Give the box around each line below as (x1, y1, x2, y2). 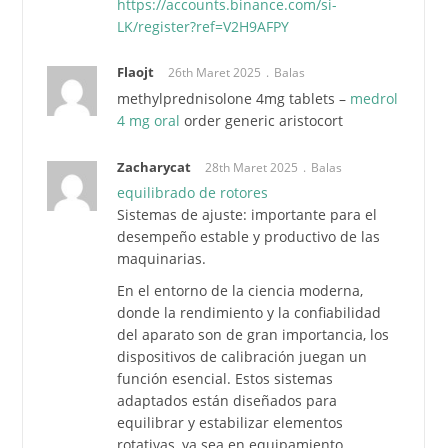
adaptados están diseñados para (117, 391, 338, 411)
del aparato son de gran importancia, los (117, 325, 390, 345)
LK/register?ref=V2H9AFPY (117, 16, 290, 36)
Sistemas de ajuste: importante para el (117, 205, 378, 225)
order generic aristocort (180, 111, 344, 131)
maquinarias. (117, 249, 207, 269)
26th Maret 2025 (168, 64, 262, 82)
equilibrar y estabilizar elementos (117, 413, 344, 433)
